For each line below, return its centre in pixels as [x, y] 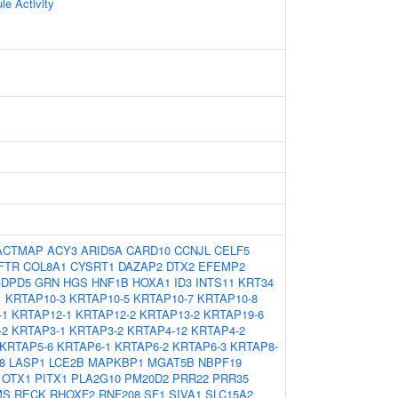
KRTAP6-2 [142, 346]
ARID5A [102, 250]
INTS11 [215, 282]
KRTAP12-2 [106, 314]
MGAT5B [171, 362]
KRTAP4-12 [157, 330]
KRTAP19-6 [234, 314]
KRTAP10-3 [36, 298]
